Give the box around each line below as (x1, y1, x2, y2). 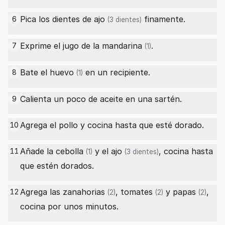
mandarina (102, 41, 142, 51)
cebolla (56, 146, 83, 156)
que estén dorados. (20, 161, 94, 171)
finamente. (142, 14, 185, 24)
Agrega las (20, 187, 63, 197)
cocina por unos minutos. (20, 201, 119, 211)
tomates (121, 187, 153, 197)
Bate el (20, 67, 50, 77)
